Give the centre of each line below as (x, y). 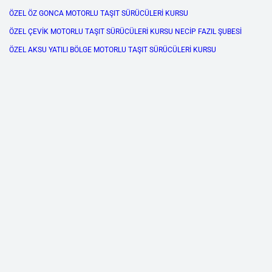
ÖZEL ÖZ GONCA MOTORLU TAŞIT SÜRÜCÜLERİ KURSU (99, 14)
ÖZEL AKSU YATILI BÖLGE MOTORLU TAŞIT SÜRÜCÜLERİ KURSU (113, 50)
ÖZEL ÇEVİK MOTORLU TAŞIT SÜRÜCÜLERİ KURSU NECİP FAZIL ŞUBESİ (125, 32)
